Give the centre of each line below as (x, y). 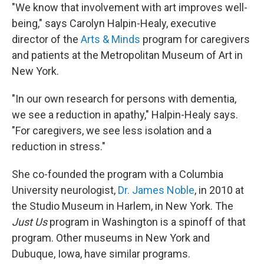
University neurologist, (65, 190)
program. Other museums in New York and (111, 238)
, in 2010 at (219, 190)
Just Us (29, 222)
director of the (46, 39)
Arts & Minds (110, 39)
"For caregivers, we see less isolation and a (112, 131)
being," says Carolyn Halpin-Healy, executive (114, 24)
